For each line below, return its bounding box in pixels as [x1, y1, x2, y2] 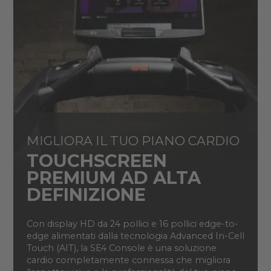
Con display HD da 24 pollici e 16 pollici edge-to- [26, 218, 238, 230]
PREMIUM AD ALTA [26, 167, 201, 189]
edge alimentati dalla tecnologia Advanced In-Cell [26, 230, 244, 242]
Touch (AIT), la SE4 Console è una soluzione [26, 243, 217, 254]
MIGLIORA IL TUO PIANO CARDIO [26, 133, 240, 149]
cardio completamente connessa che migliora [26, 255, 230, 266]
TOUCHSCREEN [26, 150, 167, 172]
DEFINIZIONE [26, 184, 146, 206]
